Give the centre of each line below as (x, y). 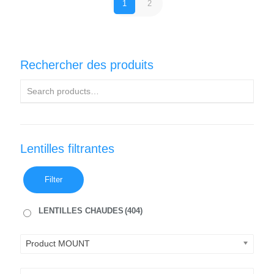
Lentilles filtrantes (67, 149)
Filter (54, 180)
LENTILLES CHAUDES (81, 211)
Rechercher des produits (87, 65)
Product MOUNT (58, 243)
